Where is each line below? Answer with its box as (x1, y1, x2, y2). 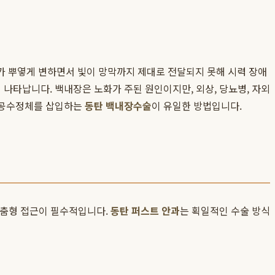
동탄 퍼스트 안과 (110, 203, 180, 219)
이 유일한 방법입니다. (152, 98, 242, 114)
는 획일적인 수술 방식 (180, 203, 270, 219)
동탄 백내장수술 (85, 98, 152, 114)
